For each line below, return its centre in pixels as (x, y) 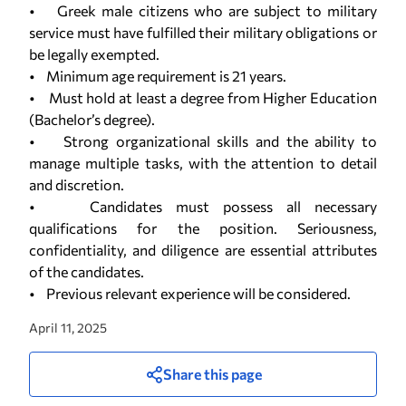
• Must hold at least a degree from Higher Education (203, 97)
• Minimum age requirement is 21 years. (158, 76)
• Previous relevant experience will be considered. (190, 293)
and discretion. (78, 184)
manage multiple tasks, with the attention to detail (203, 163)
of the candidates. (87, 271)
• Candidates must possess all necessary (203, 206)
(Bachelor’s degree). (93, 119)
